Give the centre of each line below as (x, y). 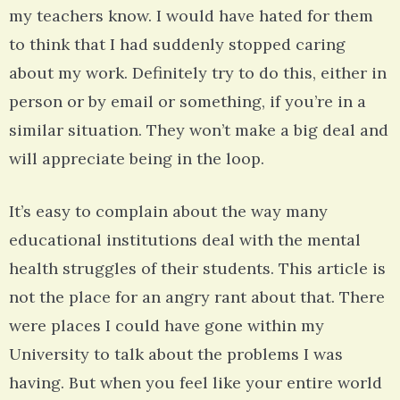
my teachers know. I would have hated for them (191, 16)
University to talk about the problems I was (176, 354)
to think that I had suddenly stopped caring (177, 45)
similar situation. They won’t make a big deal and (199, 130)
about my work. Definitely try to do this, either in (198, 73)
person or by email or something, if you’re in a (187, 102)
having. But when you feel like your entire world (196, 383)
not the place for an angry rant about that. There (197, 297)
